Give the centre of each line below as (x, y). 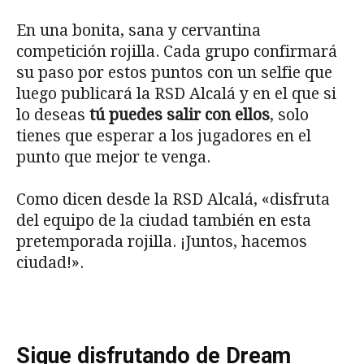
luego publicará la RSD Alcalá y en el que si (176, 93)
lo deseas (53, 115)
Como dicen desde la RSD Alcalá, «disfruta (173, 199)
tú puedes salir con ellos (180, 115)
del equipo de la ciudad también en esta (164, 220)
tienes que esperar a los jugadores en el (164, 136)
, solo (289, 115)
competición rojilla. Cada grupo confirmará (177, 51)
